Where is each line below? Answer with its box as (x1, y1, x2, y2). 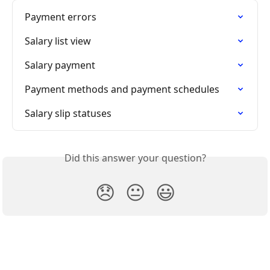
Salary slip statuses (25, 107, 111, 121)
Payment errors (25, 10, 96, 24)
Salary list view (25, 34, 91, 48)
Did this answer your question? (64, 151, 206, 165)
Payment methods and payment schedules (25, 83, 219, 96)
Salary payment (25, 58, 95, 72)
